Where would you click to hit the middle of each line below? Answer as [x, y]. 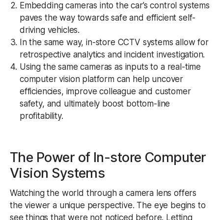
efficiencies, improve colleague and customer [105, 91]
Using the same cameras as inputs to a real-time [110, 67]
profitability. [41, 116]
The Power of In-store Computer [108, 157]
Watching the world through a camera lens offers [103, 193]
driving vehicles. [50, 30]
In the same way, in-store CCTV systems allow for [114, 42]
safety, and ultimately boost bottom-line [95, 103]
